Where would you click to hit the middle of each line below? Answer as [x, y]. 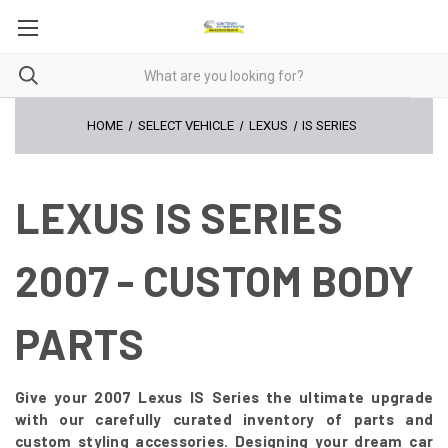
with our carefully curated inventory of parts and [224, 418]
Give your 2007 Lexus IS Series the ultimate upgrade [224, 396]
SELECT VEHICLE [185, 125]
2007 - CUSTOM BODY [215, 279]
